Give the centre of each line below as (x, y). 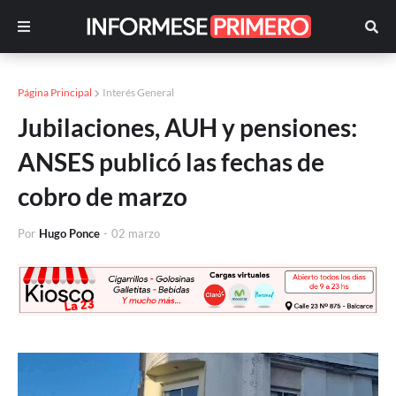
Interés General (138, 92)
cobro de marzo (103, 196)
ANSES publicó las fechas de (171, 162)
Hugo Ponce (69, 233)
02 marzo (136, 233)
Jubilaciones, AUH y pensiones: (187, 127)
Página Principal (55, 92)
